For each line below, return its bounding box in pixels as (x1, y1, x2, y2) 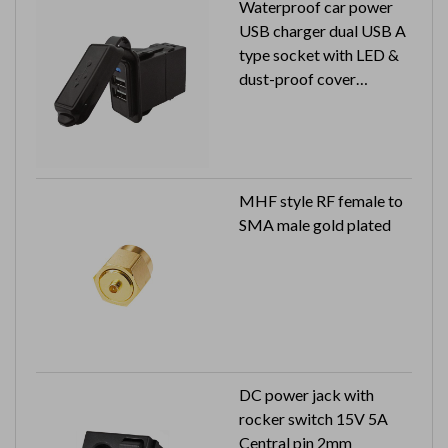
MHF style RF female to (239, 190, 403, 210)
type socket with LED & (239, 44, 399, 64)
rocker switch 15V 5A (239, 408, 388, 428)
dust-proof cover (239, 68, 356, 88)
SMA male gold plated (239, 214, 391, 234)
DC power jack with (239, 384, 374, 404)
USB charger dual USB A (239, 20, 406, 40)
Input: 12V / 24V (239, 92, 352, 112)
